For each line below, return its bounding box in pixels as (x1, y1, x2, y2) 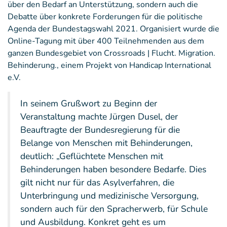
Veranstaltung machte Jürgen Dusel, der (20, 110, 178, 123)
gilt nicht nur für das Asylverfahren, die (20, 176, 174, 188)
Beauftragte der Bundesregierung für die (20, 124, 180, 136)
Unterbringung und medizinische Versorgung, (20, 190, 199, 202)
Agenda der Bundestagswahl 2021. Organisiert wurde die (8, 23, 219, 34)
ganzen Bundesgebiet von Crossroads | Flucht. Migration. (8, 48, 215, 59)
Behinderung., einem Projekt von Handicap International (8, 60, 211, 71)
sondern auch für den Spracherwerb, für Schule (20, 203, 208, 215)
